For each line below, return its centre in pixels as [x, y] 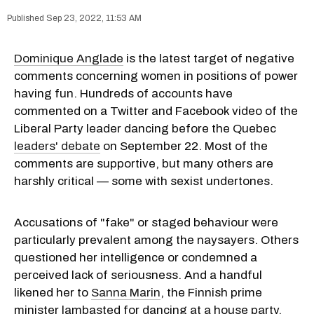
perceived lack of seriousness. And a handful [138, 275]
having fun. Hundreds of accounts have [123, 93]
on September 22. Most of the [184, 146]
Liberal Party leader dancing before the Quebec [145, 128]
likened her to [53, 292]
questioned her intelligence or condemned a [136, 257]
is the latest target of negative [209, 58]
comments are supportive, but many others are [144, 163]
